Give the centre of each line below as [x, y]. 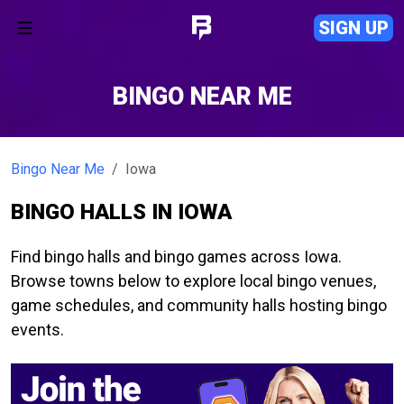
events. [37, 330]
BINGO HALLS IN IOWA [121, 212]
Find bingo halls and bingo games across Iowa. [176, 257]
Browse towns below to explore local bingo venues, [193, 281]
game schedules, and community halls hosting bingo [199, 305]
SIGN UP [353, 28]
